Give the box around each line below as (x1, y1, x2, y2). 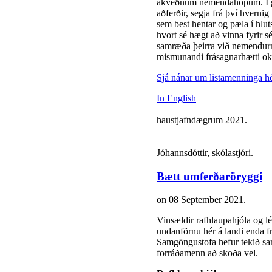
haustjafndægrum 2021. (157, 114, 247, 125)
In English (157, 92, 196, 103)
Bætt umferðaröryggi (157, 169, 262, 183)
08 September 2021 (169, 194, 243, 205)
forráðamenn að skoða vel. (157, 248, 260, 259)
